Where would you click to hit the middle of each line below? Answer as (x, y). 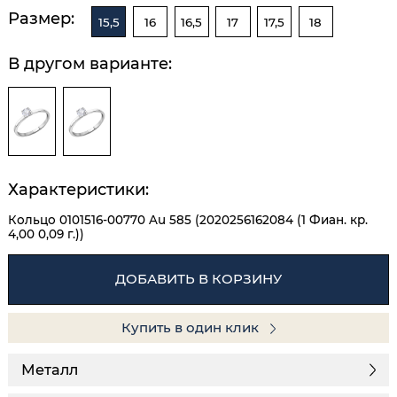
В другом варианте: (90, 63)
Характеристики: (78, 189)
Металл (50, 370)
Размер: (41, 19)
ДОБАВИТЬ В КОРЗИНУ (198, 279)
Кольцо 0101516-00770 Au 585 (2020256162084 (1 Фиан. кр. (188, 219)
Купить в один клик (192, 327)
